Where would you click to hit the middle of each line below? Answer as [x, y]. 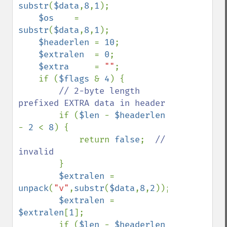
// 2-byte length [99, 91]
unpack [33, 188]
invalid [36, 152]
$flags [77, 79]
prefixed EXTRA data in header [92, 103]
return [97, 140]
